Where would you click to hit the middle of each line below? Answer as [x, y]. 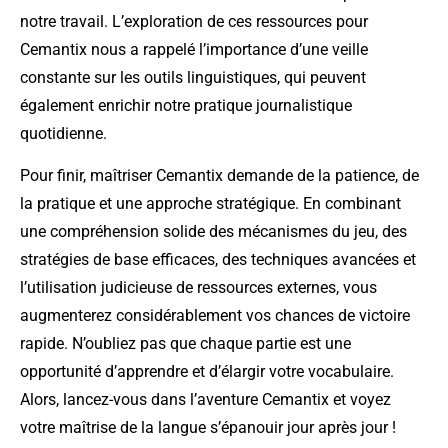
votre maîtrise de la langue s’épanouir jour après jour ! [208, 428]
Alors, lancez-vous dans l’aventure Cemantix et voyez [205, 400]
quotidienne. [63, 133]
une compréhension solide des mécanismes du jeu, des [213, 232]
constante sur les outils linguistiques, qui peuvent [193, 77]
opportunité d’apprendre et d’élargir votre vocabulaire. [207, 372]
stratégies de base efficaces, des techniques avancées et [218, 260]
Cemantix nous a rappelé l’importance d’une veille [194, 49]
